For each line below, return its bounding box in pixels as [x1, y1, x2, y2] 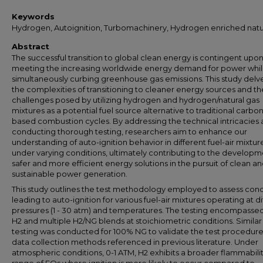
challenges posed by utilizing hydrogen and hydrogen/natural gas [12, 95, 259, 104]
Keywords [12, 12, 55, 21]
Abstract [12, 42, 49, 51]
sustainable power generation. [12, 169, 127, 178]
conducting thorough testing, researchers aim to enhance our [12, 127, 247, 136]
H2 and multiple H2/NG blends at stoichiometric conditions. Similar [12, 216, 262, 225]
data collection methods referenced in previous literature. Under [12, 237, 258, 247]
